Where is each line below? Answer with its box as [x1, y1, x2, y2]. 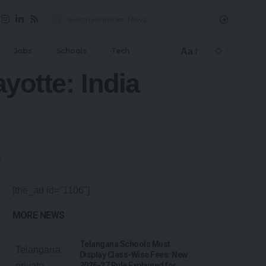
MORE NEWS [12, 210, 65, 221]
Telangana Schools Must [80, 239, 170, 249]
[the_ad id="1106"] [12, 185, 90, 196]
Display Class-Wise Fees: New [80, 250, 188, 260]
